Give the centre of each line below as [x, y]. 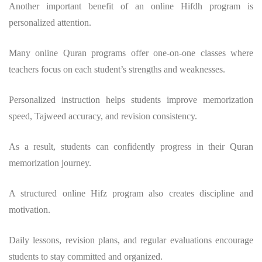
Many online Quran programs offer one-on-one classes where [131, 53]
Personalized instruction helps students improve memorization [131, 99]
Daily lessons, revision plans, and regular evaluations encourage [131, 240]
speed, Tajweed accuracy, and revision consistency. [103, 116]
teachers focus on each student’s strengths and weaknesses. [117, 69]
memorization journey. [50, 163]
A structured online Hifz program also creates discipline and [131, 193]
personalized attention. [50, 22]
